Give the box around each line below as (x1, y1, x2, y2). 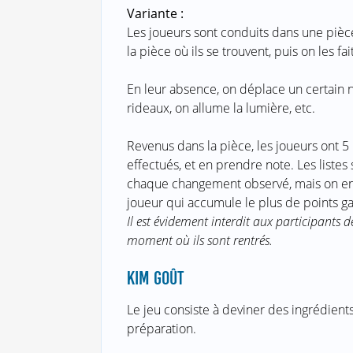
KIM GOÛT (126, 268, 184, 289)
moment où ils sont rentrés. (126, 232, 273, 250)
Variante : (126, 5, 184, 23)
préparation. (126, 320, 196, 338)
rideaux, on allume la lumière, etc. (126, 99, 315, 117)
